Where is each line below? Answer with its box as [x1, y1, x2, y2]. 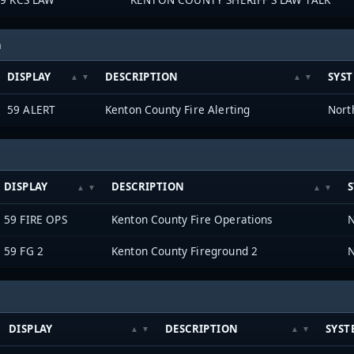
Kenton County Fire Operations [111, 212, 273, 228]
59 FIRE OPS [4, 212, 67, 228]
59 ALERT [7, 101, 56, 117]
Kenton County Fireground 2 [111, 243, 258, 259]
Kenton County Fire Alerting [105, 101, 250, 117]
